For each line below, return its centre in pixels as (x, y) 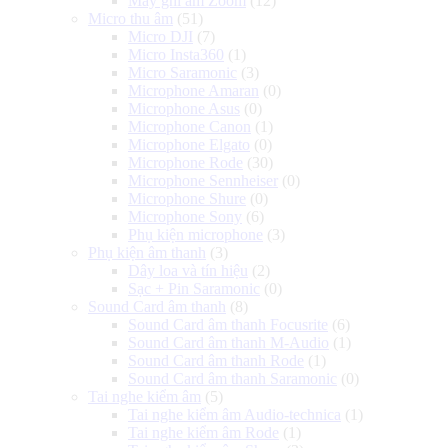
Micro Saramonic (182, 72)
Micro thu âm (130, 18)
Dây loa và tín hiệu (188, 270)
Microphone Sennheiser (203, 180)
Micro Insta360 (176, 54)
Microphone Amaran (193, 90)
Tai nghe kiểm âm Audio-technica (234, 414)
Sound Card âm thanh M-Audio (228, 342)
